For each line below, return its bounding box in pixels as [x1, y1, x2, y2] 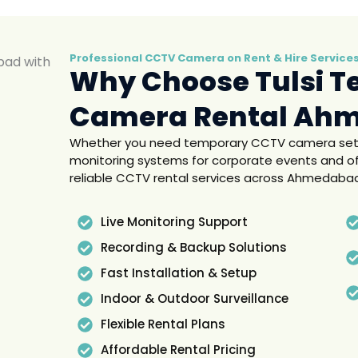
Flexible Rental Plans [100, 316, 225, 332]
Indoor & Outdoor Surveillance [100, 290, 288, 307]
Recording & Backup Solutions [100, 239, 287, 256]
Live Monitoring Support [100, 213, 248, 230]
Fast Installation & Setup [100, 265, 257, 281]
